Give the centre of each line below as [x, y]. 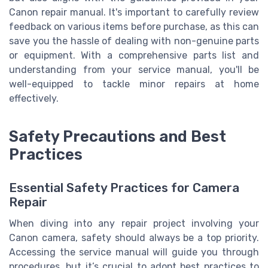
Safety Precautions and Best [118, 137]
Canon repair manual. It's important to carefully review [134, 13]
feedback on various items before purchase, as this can [134, 27]
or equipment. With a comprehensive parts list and [134, 56]
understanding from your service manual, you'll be [134, 70]
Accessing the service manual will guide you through [134, 252]
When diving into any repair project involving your [134, 224]
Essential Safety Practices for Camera [124, 188]
